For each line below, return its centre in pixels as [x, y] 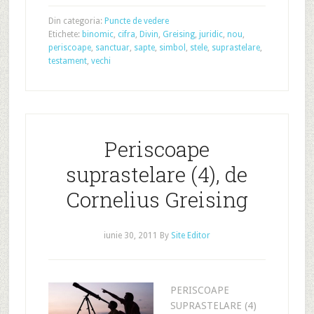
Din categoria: [76, 21]
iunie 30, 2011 [130, 235]
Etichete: [65, 34]
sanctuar [112, 48]
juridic [211, 34]
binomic [97, 34]
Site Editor [190, 235]
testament [67, 61]
